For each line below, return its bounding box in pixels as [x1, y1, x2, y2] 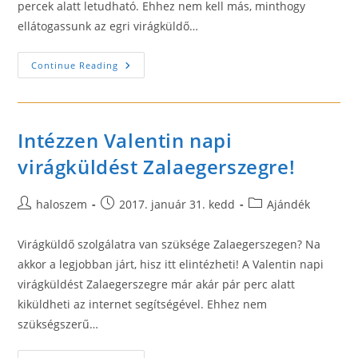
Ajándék [267, 197, 311, 212]
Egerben [117, 80, 169, 95]
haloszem [36, 197, 88, 212]
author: [17, 213, 57, 228]
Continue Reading [31, 59, 119, 71]
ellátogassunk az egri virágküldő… [18, 18, 199, 34]
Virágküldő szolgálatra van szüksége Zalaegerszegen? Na [18, 237, 321, 252]
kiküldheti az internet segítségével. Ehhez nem [18, 296, 268, 312]
